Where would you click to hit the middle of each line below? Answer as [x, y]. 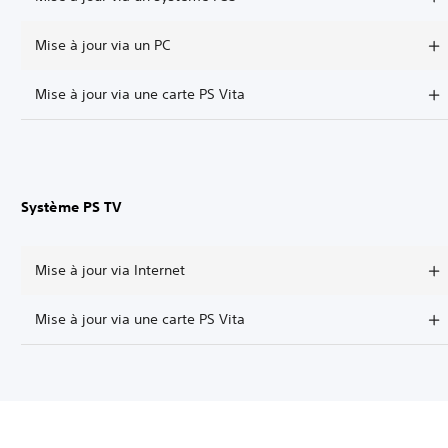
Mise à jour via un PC [102, 45]
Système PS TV [72, 207]
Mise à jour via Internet [110, 270]
